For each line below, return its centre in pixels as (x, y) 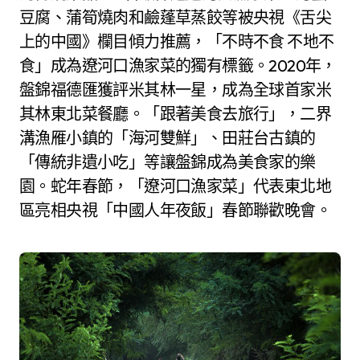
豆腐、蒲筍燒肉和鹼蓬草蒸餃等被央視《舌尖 (175, 17)
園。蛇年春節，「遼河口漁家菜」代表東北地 (175, 186)
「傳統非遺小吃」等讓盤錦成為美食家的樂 (168, 162)
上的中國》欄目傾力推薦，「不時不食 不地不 (177, 41)
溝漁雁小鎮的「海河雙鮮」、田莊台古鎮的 (168, 137)
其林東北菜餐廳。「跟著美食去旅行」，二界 (175, 113)
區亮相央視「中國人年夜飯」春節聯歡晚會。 (175, 210)
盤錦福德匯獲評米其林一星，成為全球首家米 (175, 89)
